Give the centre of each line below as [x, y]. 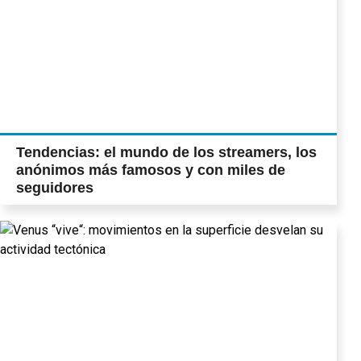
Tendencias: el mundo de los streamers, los [166, 152]
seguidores [55, 187]
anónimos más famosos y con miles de [151, 170]
